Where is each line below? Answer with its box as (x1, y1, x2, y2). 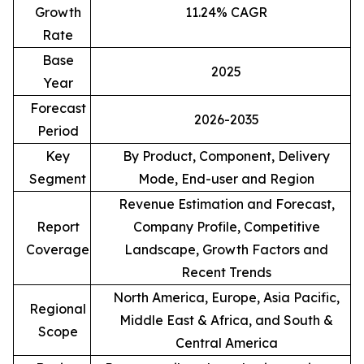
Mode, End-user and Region (138, 170, 314, 187)
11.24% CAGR (185, 3, 267, 20)
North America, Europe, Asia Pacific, (113, 288, 340, 305)
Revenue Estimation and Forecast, (118, 195, 335, 212)
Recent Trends (181, 263, 271, 280)
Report (36, 218, 80, 235)
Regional (29, 300, 86, 317)
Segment (29, 170, 86, 187)
